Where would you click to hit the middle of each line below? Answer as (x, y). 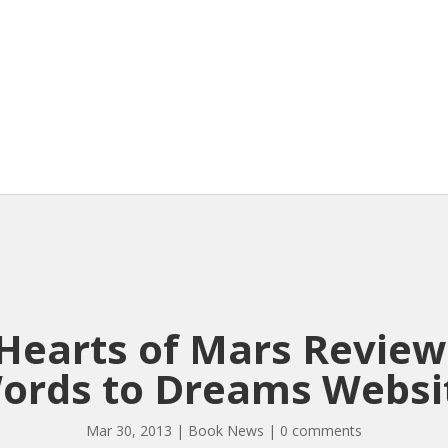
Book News (226, 430)
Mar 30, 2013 (129, 430)
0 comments (321, 430)
